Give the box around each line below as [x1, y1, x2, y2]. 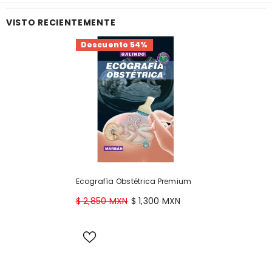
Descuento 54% [80, 39, 148, 50]
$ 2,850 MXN [75, 195, 128, 207]
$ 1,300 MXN [131, 195, 181, 207]
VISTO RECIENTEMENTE [6, 16, 116, 29]
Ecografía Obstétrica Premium [75, 176, 192, 186]
